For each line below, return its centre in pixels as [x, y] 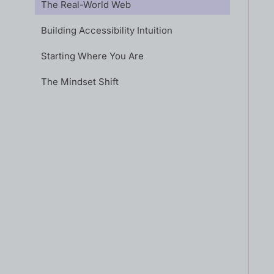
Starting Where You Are [92, 56]
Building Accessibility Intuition [107, 30]
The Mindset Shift [80, 82]
